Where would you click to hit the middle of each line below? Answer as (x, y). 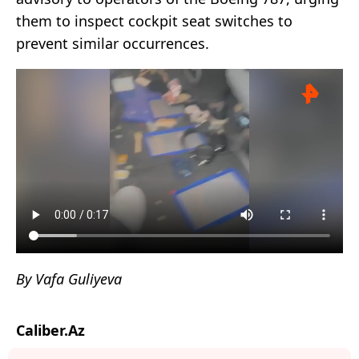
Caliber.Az (50, 330)
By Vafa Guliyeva (69, 278)
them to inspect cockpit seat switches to (154, 21)
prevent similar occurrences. (113, 44)
